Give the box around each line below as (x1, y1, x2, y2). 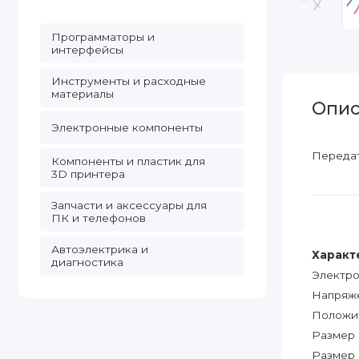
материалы (50, 87, 114, 100)
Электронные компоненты (50, 121, 203, 134)
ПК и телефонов (50, 212, 146, 225)
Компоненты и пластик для (50, 155, 205, 168)
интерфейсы (50, 42, 123, 56)
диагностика (50, 255, 123, 268)
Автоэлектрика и (50, 242, 148, 256)
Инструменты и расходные (50, 74, 206, 87)
